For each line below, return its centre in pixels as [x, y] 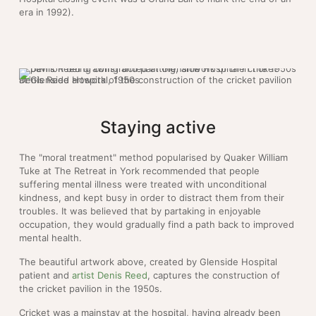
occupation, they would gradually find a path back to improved [157, 224]
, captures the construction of [214, 275]
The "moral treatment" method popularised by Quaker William [153, 157]
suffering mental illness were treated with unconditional [143, 184]
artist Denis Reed [110, 275]
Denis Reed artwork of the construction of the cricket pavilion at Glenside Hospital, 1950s [79, 79]
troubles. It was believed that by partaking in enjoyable [140, 211]
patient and [45, 275]
